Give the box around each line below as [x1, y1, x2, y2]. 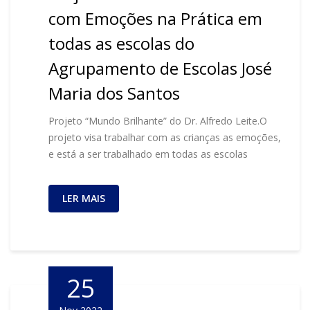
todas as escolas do [48, 32, 194, 55]
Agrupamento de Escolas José [48, 57, 272, 80]
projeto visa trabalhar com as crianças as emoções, [48, 131, 281, 144]
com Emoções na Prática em [48, 7, 262, 30]
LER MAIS [62, 192, 105, 205]
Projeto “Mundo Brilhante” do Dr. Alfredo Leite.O [48, 114, 267, 127]
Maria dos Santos [48, 82, 180, 104]
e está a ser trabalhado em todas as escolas [48, 147, 248, 161]
